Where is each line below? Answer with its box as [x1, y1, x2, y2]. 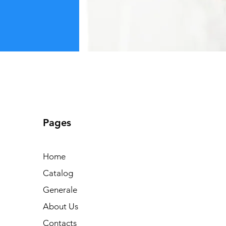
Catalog [43, 167, 74, 178]
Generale [43, 184, 78, 195]
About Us [43, 201, 79, 211]
